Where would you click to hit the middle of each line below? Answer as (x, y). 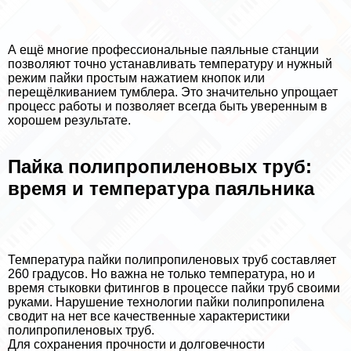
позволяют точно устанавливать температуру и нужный (170, 63)
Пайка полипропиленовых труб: (160, 166)
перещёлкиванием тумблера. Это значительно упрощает (173, 92)
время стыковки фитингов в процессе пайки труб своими (174, 288)
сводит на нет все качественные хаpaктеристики (149, 316)
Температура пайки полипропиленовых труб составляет (172, 259)
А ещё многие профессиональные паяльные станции (163, 49)
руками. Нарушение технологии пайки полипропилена (166, 302)
